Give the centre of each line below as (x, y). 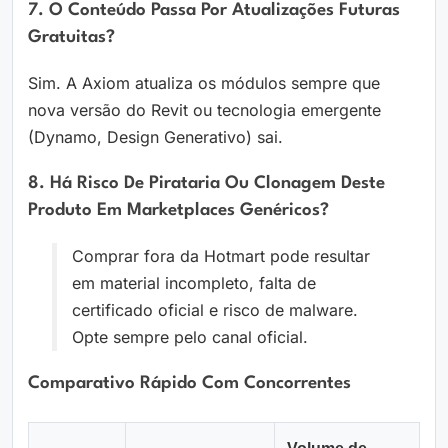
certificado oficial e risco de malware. (215, 310)
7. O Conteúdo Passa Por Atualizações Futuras (214, 11)
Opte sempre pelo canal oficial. (190, 337)
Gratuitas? (71, 38)
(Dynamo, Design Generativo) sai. (155, 137)
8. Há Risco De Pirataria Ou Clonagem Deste (206, 184)
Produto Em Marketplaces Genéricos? (178, 211)
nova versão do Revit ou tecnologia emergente (204, 110)
